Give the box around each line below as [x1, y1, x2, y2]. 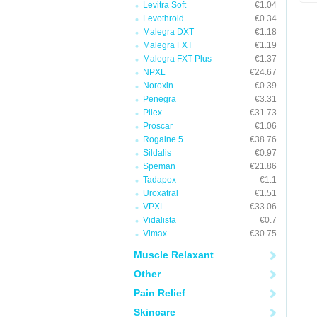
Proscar [143, 121, 173, 131]
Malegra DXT [143, 27, 194, 37]
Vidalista [143, 215, 176, 225]
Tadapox [143, 175, 176, 185]
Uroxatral [143, 188, 178, 198]
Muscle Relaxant [134, 249, 214, 260]
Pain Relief [134, 287, 185, 299]
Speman [143, 161, 175, 171]
